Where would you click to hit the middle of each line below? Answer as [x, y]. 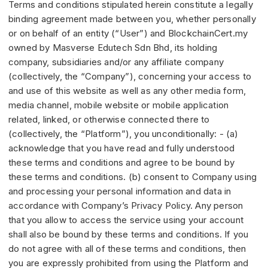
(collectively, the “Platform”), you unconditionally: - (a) [124, 134]
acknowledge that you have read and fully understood [122, 148]
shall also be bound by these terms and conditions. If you [129, 234]
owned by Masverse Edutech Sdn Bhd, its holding [113, 48]
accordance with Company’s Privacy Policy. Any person [126, 206]
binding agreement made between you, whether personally [132, 19]
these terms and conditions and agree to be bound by [122, 163]
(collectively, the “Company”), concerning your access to [130, 77]
